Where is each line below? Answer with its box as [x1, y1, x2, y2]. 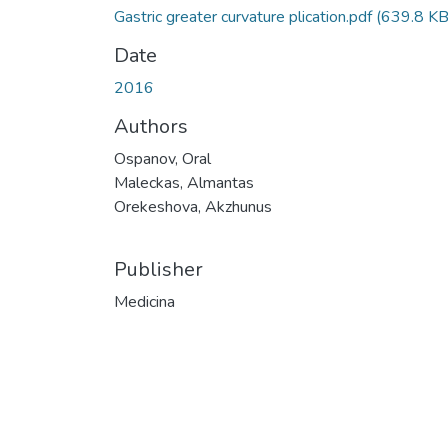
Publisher [114, 255, 203, 283]
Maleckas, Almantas [114, 171, 254, 194]
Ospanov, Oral [114, 147, 211, 170]
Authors [114, 112, 188, 140]
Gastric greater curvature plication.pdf [114, 5, 376, 28]
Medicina [114, 290, 175, 313]
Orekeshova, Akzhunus [114, 195, 272, 218]
